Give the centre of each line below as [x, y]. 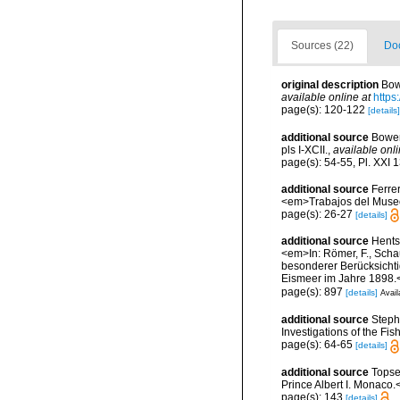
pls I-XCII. [304, 150]
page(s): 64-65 [318, 345]
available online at [326, 98]
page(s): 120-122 [325, 110]
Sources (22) [322, 46]
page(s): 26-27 [318, 214]
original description [330, 85]
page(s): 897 [313, 292]
